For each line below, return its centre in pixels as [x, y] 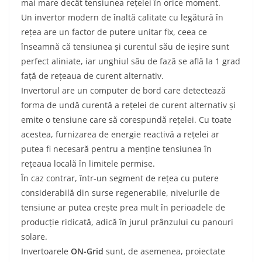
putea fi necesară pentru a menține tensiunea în [116, 149]
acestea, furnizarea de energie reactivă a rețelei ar [120, 135]
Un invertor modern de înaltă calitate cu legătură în [122, 18]
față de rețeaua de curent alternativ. [92, 76]
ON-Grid [87, 251]
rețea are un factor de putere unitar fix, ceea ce [114, 32]
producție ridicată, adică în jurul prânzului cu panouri [127, 222]
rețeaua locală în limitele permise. [88, 164]
